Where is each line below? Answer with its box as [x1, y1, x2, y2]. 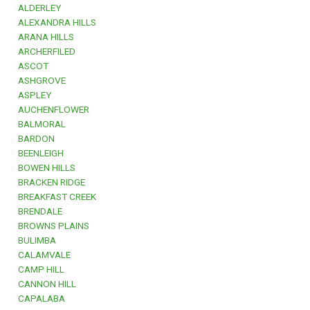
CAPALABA [14, 293, 65, 304]
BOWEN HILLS [14, 162, 75, 174]
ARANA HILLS [14, 31, 74, 43]
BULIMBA [14, 235, 56, 246]
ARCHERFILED [14, 46, 75, 57]
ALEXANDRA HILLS [14, 17, 96, 28]
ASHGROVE [14, 75, 66, 86]
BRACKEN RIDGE [14, 176, 85, 188]
